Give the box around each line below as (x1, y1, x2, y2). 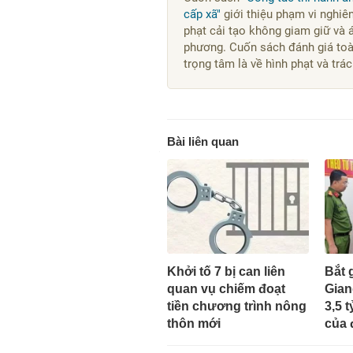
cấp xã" (184, 7, 221, 21)
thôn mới (167, 316, 221, 330)
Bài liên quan (167, 135, 239, 148)
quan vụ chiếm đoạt (167, 281, 285, 295)
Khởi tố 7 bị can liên (167, 264, 285, 278)
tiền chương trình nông (167, 299, 307, 313)
